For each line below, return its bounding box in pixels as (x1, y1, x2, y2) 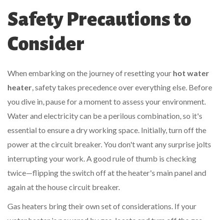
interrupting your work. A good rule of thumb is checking (7, 154, 196, 164)
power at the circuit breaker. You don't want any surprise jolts (7, 139, 211, 149)
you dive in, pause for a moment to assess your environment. (7, 97, 206, 107)
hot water (173, 68, 209, 78)
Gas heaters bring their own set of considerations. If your (7, 201, 196, 211)
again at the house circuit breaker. (7, 182, 120, 192)
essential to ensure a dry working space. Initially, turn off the (7, 125, 206, 135)
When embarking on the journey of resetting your (7, 68, 173, 78)
